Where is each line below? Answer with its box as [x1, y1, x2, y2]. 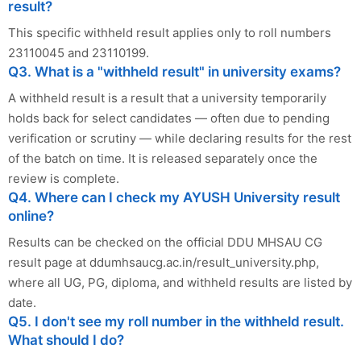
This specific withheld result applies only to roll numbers [8, 24, 331, 40]
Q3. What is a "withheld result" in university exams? [8, 63, 341, 80]
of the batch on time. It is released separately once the [8, 150, 317, 166]
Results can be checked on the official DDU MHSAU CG [8, 234, 322, 250]
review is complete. [8, 170, 119, 186]
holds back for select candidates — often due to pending [8, 110, 330, 126]
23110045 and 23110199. [8, 44, 149, 60]
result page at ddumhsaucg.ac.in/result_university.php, [8, 254, 319, 270]
